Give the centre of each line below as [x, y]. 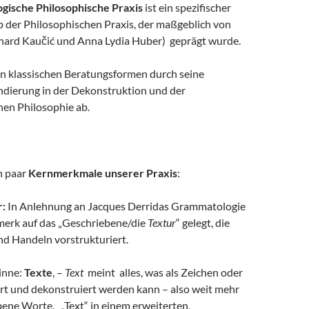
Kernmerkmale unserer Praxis [103, 173]
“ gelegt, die [203, 222]
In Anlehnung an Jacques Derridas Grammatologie [126, 206]
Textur [162, 222]
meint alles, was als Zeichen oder [164, 272]
